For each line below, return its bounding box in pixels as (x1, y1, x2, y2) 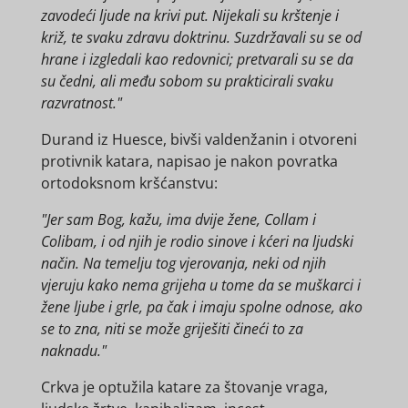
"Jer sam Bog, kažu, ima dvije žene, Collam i (40, 209, 316, 230)
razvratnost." (40, 93, 122, 114)
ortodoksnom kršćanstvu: (40, 173, 218, 194)
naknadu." (40, 341, 110, 362)
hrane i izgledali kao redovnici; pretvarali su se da (40, 49, 353, 70)
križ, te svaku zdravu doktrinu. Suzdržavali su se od (40, 27, 362, 48)
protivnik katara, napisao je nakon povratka (40, 151, 338, 172)
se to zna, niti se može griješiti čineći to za (40, 319, 303, 340)
